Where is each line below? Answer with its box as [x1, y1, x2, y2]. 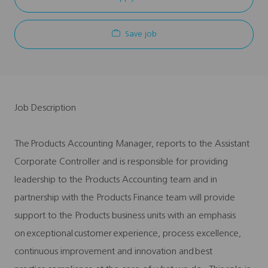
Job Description [14, 103, 76, 113]
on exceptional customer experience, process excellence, [14, 229, 241, 239]
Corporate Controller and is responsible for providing [14, 157, 228, 167]
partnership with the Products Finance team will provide [14, 193, 235, 203]
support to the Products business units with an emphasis [14, 211, 236, 221]
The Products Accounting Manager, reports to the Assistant [14, 139, 249, 149]
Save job [124, 29, 157, 39]
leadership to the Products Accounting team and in [14, 175, 217, 185]
